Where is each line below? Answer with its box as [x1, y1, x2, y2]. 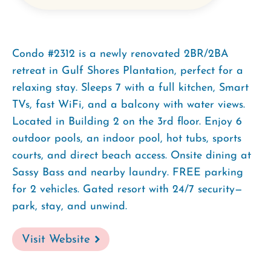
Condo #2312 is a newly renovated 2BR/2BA [12, 48, 229, 60]
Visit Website [22, 233, 90, 246]
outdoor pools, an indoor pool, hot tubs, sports [12, 132, 241, 145]
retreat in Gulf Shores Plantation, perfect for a [12, 65, 243, 77]
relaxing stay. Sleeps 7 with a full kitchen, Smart [12, 82, 249, 94]
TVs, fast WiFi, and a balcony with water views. [12, 99, 245, 111]
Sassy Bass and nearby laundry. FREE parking [12, 166, 243, 178]
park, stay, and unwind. [12, 200, 127, 212]
